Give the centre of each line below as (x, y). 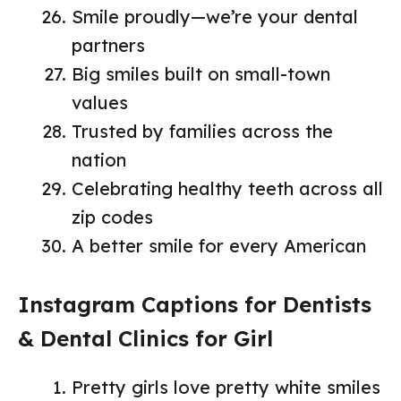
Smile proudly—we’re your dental (215, 17)
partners (108, 46)
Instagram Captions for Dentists (195, 305)
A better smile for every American (219, 246)
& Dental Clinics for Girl (145, 339)
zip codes (112, 218)
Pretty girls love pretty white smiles (226, 388)
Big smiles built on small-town (201, 74)
